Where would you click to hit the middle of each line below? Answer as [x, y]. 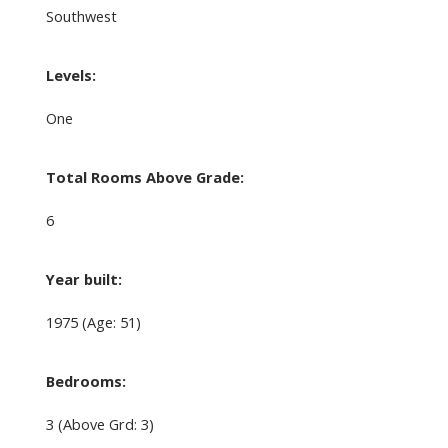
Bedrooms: [85, 381]
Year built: [83, 279]
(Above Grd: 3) [105, 424]
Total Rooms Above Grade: [144, 177]
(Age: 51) [111, 322]
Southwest [81, 16]
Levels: [70, 75]
